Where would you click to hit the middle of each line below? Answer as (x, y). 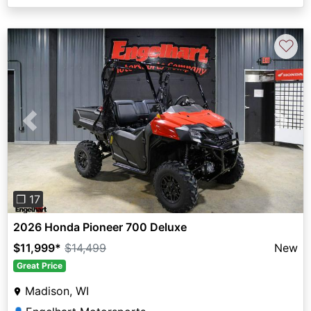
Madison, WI (57, 291)
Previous (52, 129)
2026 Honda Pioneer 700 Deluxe (100, 227)
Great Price (39, 266)
